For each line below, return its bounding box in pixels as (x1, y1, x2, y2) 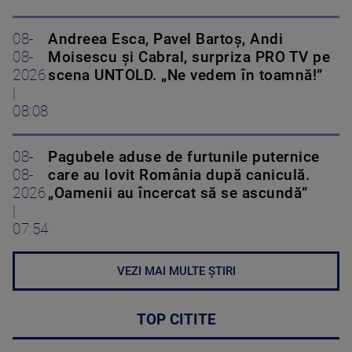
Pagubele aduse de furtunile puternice (48, 148, 320, 167)
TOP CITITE (136, 311, 216, 329)
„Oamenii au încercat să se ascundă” (48, 185, 308, 203)
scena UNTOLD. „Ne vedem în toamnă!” (48, 67, 323, 85)
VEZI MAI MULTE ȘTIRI (116, 264, 236, 279)
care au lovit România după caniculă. (48, 167, 310, 185)
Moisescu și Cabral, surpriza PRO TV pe (48, 49, 330, 67)
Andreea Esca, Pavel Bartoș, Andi (48, 31, 283, 49)
